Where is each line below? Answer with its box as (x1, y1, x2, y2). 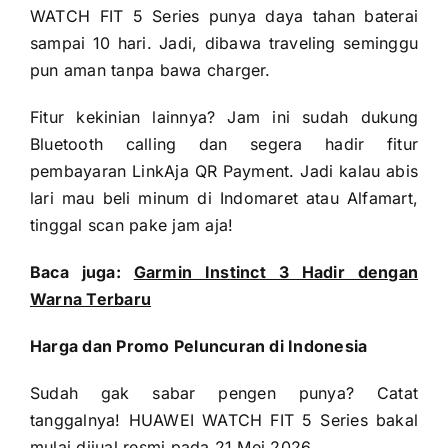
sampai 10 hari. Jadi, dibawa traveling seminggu (29, 33, 419, 54)
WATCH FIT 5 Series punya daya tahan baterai (29, 6, 419, 27)
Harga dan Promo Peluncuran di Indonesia (29, 336, 368, 357)
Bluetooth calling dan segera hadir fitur (29, 134, 419, 155)
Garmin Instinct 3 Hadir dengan (133, 262, 419, 283)
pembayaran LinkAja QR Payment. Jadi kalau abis (29, 161, 419, 182)
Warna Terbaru (29, 289, 152, 310)
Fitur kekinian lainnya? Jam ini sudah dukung (29, 107, 419, 128)
